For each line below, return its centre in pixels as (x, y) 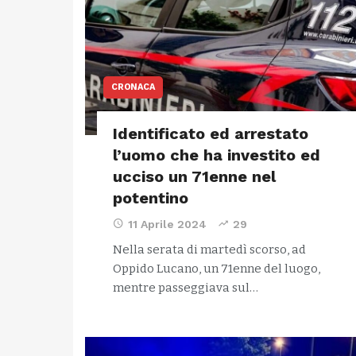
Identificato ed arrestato (211, 133)
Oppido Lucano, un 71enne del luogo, (217, 269)
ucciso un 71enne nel (194, 176)
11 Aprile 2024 (167, 224)
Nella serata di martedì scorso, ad (209, 250)
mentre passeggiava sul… (186, 288)
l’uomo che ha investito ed (217, 155)
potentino (151, 198)
